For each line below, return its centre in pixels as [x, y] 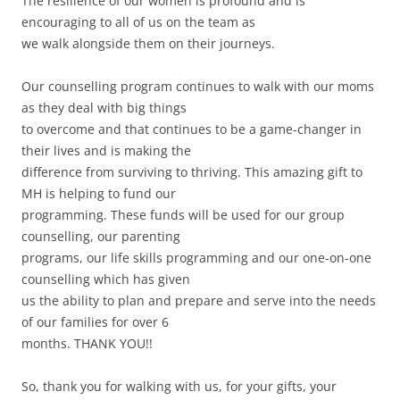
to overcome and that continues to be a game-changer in [192, 129]
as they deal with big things [104, 108]
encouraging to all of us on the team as [138, 22]
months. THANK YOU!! [87, 344]
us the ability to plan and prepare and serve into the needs [199, 301]
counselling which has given [106, 279]
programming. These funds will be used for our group [183, 215]
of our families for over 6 [95, 322]
